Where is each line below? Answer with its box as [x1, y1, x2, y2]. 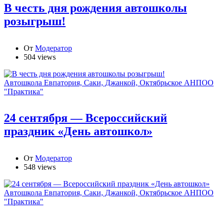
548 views [24, 163, 56, 172]
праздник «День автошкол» [4, 125, 152, 138]
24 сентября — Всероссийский [4, 111, 167, 125]
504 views [24, 52, 56, 61]
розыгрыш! [4, 14, 66, 28]
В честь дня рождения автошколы [4, 1, 187, 14]
